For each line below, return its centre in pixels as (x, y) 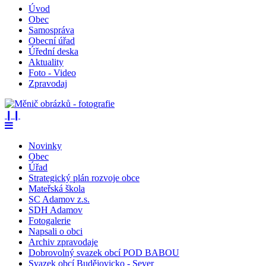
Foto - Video (52, 72)
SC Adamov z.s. (59, 199)
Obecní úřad (52, 40)
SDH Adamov (56, 210)
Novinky (45, 145)
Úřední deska (53, 51)
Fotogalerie (50, 220)
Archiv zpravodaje (63, 242)
